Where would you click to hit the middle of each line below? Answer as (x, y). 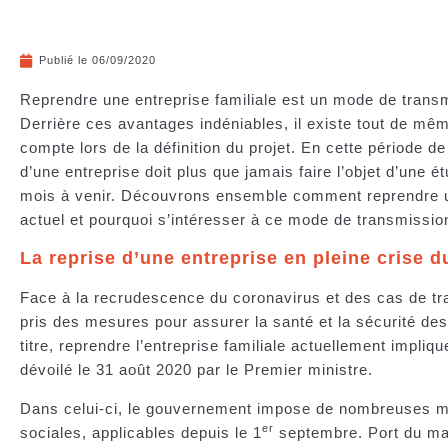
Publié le (63, 60)
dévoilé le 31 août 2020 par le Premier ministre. (201, 370)
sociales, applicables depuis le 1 (141, 432)
